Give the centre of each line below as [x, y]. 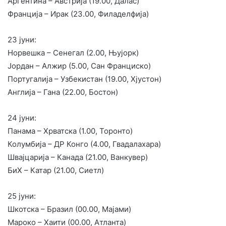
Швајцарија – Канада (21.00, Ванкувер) [78, 157]
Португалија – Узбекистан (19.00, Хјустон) [84, 79]
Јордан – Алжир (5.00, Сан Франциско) [79, 66]
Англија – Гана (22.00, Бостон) [63, 92]
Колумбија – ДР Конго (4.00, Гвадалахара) [84, 144]
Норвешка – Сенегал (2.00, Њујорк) [73, 52]
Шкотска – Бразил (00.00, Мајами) [69, 209]
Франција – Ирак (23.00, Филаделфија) [78, 14]
